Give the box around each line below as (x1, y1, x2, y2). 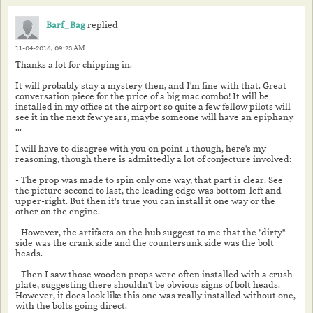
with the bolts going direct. (15, 300, 127, 311)
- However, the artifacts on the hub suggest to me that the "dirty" (15, 227, 285, 238)
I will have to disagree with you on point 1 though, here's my (15, 143, 266, 154)
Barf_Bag (46, 20, 85, 30)
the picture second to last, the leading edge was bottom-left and (15, 185, 282, 196)
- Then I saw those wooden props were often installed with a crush (15, 269, 293, 279)
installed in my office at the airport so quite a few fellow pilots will (15, 101, 291, 112)
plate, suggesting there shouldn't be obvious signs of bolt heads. (15, 279, 280, 290)
